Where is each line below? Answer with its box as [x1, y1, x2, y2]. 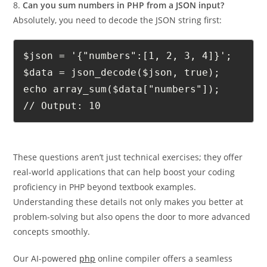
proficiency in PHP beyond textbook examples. [13, 201, 197, 213]
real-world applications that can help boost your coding [13, 186, 235, 198]
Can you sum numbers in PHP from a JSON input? [23, 19, 225, 31]
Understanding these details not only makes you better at [13, 216, 244, 228]
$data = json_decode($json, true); [23, 86, 221, 98]
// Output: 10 [23, 120, 101, 132]
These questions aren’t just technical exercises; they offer [13, 171, 243, 183]
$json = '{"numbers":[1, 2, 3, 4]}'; [23, 70, 232, 82]
